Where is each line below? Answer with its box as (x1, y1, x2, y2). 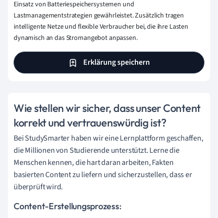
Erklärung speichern (82, 57, 150, 68)
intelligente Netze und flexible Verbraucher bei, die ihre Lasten (14, 22, 189, 32)
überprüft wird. (14, 181, 63, 192)
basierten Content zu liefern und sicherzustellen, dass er (14, 169, 192, 180)
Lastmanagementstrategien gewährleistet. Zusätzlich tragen (14, 11, 184, 21)
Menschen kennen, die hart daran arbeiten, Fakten (14, 157, 174, 168)
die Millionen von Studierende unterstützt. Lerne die (14, 145, 180, 156)
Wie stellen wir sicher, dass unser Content (14, 101, 201, 115)
